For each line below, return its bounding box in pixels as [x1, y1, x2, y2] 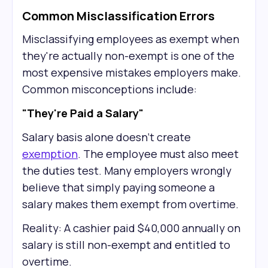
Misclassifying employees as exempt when [22, 32, 239, 46]
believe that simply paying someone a [22, 180, 215, 194]
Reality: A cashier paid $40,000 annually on [22, 221, 240, 235]
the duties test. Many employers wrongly [22, 163, 232, 178]
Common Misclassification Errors [22, 8, 215, 24]
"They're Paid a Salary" [22, 106, 144, 120]
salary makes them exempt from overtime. [22, 197, 239, 211]
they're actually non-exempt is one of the [22, 48, 234, 63]
